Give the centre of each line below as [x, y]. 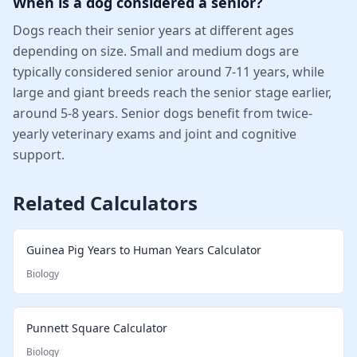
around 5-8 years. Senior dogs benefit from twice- [163, 113]
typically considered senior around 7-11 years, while [169, 71]
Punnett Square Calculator [97, 328]
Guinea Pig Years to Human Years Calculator [144, 249]
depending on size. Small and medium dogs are [156, 51]
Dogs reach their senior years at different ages [153, 30]
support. [39, 154]
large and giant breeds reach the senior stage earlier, [172, 92]
